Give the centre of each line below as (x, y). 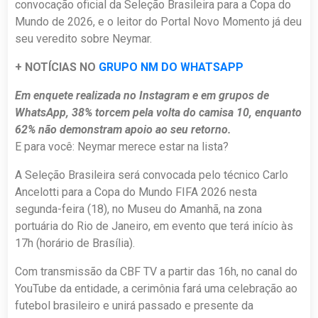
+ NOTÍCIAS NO (57, 67)
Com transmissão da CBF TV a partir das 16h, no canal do (157, 271)
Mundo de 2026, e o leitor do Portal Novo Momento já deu (159, 21)
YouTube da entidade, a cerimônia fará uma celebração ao (157, 288)
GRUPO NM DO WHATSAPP (171, 67)
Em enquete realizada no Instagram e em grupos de (142, 95)
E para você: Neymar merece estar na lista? (122, 146)
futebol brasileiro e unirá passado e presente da (135, 305)
